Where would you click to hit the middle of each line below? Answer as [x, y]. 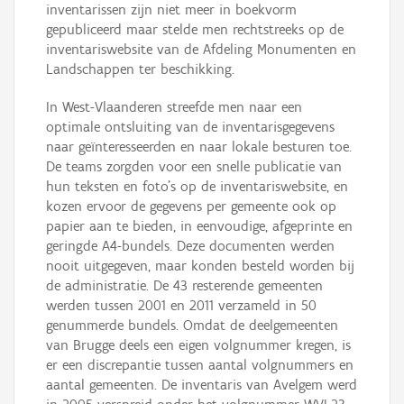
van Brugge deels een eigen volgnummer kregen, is [198, 345]
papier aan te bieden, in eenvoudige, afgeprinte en [199, 226]
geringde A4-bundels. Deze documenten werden [190, 246]
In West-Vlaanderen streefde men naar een [174, 107]
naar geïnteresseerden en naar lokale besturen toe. [199, 147]
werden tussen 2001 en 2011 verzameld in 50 [181, 306]
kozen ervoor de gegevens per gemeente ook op [191, 207]
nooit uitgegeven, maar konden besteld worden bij [200, 266]
